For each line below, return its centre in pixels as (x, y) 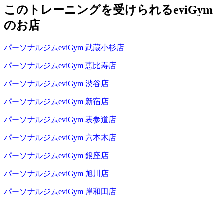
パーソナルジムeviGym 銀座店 (56, 155)
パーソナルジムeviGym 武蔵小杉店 (64, 47)
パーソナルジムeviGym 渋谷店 (56, 83)
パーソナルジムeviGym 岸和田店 (60, 191)
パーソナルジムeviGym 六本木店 (60, 137)
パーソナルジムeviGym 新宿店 (56, 101)
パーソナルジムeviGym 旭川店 (56, 173)
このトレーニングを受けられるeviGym (108, 9)
